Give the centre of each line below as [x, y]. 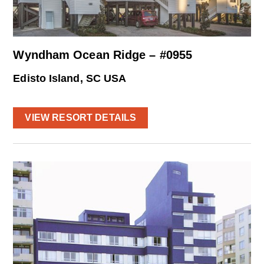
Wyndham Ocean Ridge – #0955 [103, 55]
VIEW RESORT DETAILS [81, 117]
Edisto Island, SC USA [70, 78]
